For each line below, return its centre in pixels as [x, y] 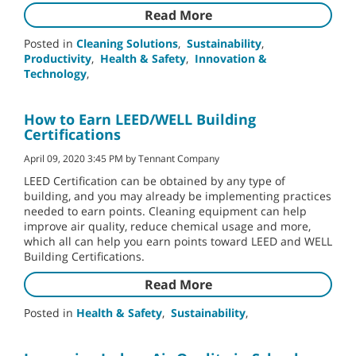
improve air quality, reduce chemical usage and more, [167, 226]
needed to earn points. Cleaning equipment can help [165, 211]
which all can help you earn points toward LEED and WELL [178, 242]
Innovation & [231, 59]
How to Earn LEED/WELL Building [140, 120]
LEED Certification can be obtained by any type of [155, 181]
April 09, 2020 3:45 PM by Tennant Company [122, 159]
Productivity [58, 59]
